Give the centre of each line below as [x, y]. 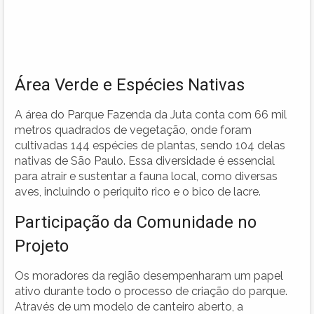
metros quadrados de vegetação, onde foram [133, 130]
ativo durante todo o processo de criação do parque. [151, 291]
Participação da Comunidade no [136, 222]
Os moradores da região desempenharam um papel [149, 275]
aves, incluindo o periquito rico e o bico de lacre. [138, 191]
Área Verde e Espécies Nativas [130, 84]
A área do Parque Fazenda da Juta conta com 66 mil [151, 114]
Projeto [42, 246]
